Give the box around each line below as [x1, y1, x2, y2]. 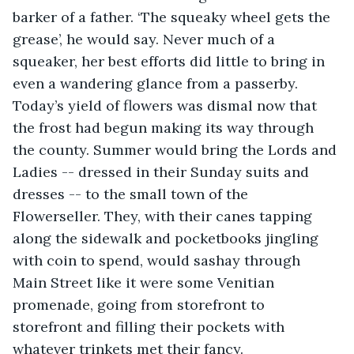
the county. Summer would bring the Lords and [13, 140, 341, 159]
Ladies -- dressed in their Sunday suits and [13, 162, 313, 181]
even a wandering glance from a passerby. [13, 73, 302, 92]
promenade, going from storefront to [13, 295, 269, 314]
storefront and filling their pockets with [13, 317, 288, 336]
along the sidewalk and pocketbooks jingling [13, 228, 322, 247]
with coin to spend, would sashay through [13, 250, 304, 269]
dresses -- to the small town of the [13, 184, 252, 203]
